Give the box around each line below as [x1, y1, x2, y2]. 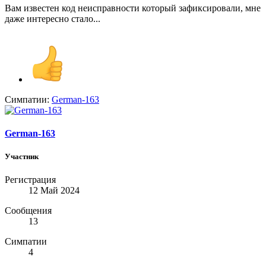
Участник [5, 152, 39, 161]
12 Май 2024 [28, 185, 80, 196]
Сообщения [5, 205, 52, 216]
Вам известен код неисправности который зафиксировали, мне [5, 2, 261, 13]
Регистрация [5, 175, 56, 185]
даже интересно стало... [5, 13, 100, 24]
